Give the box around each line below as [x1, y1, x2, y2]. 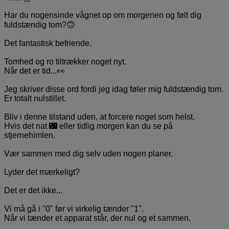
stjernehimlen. [4, 130, 55, 140]
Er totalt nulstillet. [4, 94, 66, 103]
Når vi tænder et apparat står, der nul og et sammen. [4, 213, 191, 222]
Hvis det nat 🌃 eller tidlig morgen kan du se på [4, 121, 173, 130]
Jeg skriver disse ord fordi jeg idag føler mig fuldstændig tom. [4, 84, 223, 94]
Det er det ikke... [4, 186, 62, 195]
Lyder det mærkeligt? [4, 167, 80, 176]
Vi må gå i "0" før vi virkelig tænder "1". [4, 204, 144, 213]
